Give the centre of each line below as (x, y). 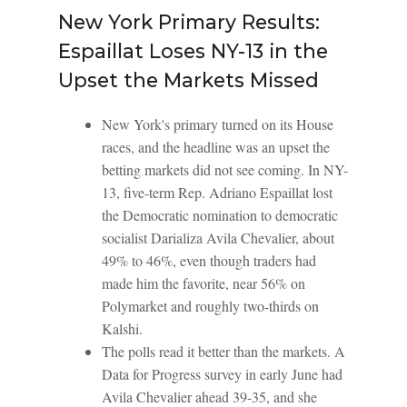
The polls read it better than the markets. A (223, 351)
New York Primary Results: (189, 22)
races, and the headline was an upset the (216, 147)
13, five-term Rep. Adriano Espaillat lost (217, 192)
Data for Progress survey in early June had (222, 374)
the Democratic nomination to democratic (220, 215)
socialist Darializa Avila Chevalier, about (218, 238)
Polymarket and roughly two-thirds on (210, 306)
